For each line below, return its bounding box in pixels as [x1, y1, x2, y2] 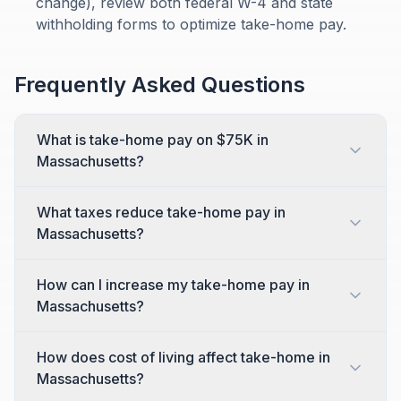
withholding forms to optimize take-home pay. [36, 15, 346, 33]
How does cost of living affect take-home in [37, 348, 330, 366]
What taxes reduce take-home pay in [37, 203, 286, 221]
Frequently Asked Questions [14, 72, 305, 98]
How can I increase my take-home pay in [37, 276, 310, 294]
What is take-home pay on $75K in [37, 131, 269, 149]
